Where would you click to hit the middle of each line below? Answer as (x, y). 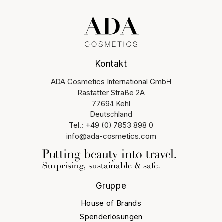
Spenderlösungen (111, 216)
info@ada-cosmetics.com (111, 136)
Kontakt (111, 64)
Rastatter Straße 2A (111, 92)
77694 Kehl (111, 103)
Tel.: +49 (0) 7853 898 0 (111, 125)
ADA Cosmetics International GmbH (111, 81)
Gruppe (111, 186)
